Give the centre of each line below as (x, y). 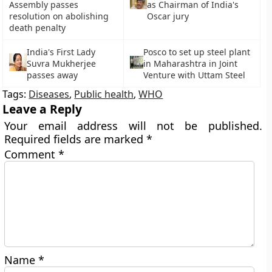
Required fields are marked (76, 139)
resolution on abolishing (59, 16)
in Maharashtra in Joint (191, 63)
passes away (52, 75)
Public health (104, 94)
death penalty (38, 28)
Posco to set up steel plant (197, 52)
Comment (32, 154)
